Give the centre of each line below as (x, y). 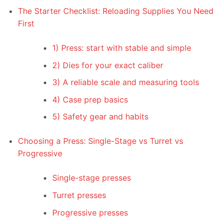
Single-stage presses (91, 178)
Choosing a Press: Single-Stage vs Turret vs (100, 141)
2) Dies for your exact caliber (108, 65)
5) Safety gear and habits (100, 117)
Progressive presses (90, 212)
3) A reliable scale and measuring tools (125, 82)
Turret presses (79, 195)
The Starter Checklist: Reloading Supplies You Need (115, 11)
